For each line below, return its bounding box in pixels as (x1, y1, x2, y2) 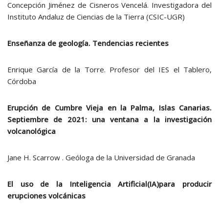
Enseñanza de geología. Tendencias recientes (7, 38, 169, 48)
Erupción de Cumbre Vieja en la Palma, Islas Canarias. (7, 103, 212, 112)
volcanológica (7, 126, 56, 136)
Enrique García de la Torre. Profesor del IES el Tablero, (7, 65, 212, 74)
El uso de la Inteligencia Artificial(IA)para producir (7, 179, 212, 189)
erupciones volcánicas (7, 191, 86, 200)
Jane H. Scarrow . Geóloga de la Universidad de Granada (7, 153, 195, 162)
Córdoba (7, 76, 36, 86)
